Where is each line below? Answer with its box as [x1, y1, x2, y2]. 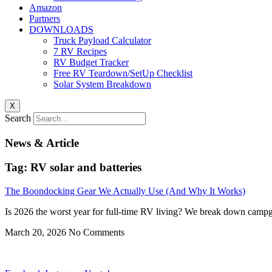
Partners [29, 13, 60, 24]
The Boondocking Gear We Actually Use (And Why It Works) [5, 186, 245, 197]
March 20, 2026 [5, 227, 69, 238]
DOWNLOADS [29, 24, 93, 35]
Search [5, 113, 31, 123]
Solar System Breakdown [53, 79, 151, 89]
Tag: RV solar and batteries [5, 161, 141, 174]
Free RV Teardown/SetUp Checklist [53, 68, 192, 78]
